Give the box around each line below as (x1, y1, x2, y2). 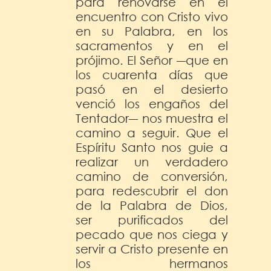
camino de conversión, (76, 169, 228, 183)
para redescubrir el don (76, 183, 228, 198)
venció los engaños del (76, 96, 228, 111)
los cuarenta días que (76, 67, 228, 82)
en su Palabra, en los (76, 24, 228, 38)
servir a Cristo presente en (76, 241, 228, 256)
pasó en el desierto (76, 82, 228, 96)
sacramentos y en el (76, 38, 228, 53)
